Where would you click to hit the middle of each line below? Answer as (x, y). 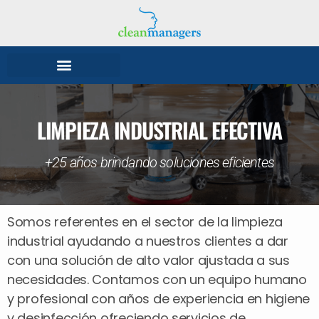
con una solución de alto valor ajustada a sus (148, 260)
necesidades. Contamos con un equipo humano (157, 279)
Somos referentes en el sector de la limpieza (145, 221)
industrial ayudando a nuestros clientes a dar (148, 241)
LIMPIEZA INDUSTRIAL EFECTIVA (159, 130)
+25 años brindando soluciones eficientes (159, 162)
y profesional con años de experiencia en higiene (159, 298)
